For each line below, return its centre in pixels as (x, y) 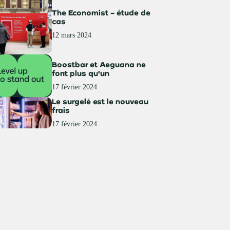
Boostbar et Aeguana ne (99, 65)
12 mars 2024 (72, 35)
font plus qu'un (81, 73)
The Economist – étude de (101, 13)
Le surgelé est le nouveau (100, 102)
